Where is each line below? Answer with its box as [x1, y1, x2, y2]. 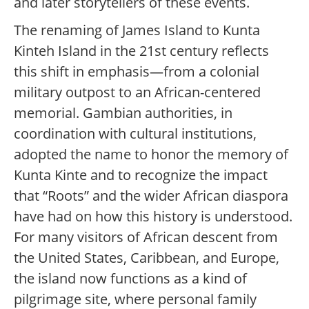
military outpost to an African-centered [14, 83, 261, 102]
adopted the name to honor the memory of [14, 145, 288, 164]
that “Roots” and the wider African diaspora [14, 186, 288, 206]
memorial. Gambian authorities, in [14, 103, 232, 123]
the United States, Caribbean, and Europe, [14, 248, 279, 268]
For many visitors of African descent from [14, 228, 278, 247]
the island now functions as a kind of [14, 269, 247, 288]
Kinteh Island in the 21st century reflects [14, 41, 269, 61]
